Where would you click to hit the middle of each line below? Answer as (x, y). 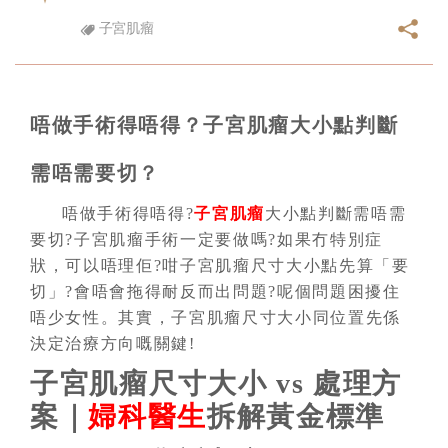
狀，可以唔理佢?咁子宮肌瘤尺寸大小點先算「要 (220, 265)
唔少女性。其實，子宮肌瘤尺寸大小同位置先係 (216, 317)
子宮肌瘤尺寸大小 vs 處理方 (216, 383)
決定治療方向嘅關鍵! (113, 343)
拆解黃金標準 (296, 416)
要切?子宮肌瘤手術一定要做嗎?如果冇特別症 (207, 239)
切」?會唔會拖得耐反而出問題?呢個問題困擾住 (215, 291)
